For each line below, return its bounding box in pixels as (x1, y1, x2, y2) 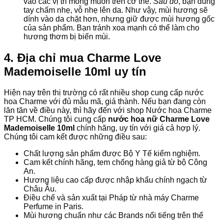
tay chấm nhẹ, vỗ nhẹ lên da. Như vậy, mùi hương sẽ (24, 6, 208, 15)
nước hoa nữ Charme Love (108, 115, 210, 124)
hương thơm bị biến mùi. (24, 32, 110, 41)
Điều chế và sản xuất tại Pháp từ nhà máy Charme (24, 193, 199, 202)
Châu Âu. (24, 185, 56, 193)
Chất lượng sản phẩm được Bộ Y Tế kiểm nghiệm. (24, 149, 200, 158)
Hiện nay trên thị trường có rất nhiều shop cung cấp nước (4, 88, 204, 97)
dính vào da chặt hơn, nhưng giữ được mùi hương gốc (24, 15, 215, 24)
